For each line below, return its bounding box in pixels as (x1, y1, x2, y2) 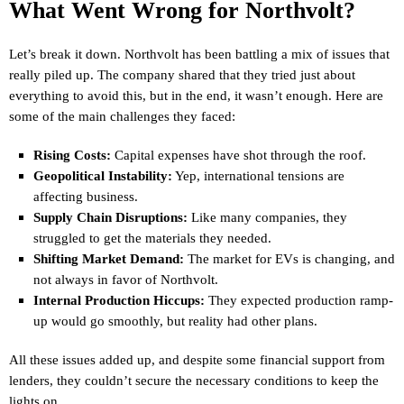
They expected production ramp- (204, 292, 393, 308)
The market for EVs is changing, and (183, 251, 395, 266)
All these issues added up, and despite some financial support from (9, 352, 385, 367)
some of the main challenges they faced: (9, 108, 235, 124)
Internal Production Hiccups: (32, 292, 205, 308)
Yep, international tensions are (171, 168, 344, 183)
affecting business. (32, 188, 138, 204)
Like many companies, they (187, 209, 347, 225)
